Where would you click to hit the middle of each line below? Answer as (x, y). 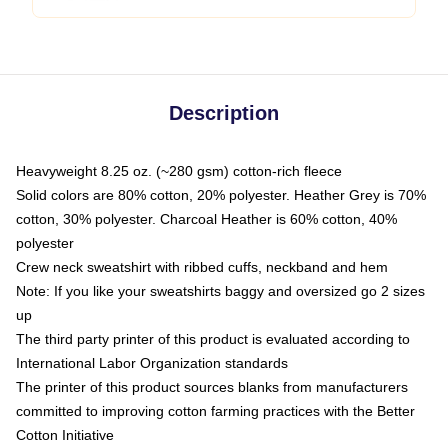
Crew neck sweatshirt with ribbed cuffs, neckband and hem (202, 267)
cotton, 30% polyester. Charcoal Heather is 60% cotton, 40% (206, 219)
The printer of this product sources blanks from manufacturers (212, 387)
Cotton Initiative (65, 435)
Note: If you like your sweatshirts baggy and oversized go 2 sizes (220, 291)
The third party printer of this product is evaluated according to (213, 339)
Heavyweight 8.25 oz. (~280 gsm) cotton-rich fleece (179, 171)
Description (224, 113)
